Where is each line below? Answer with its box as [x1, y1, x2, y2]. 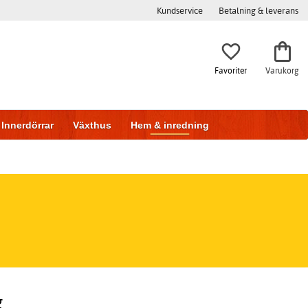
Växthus [73, 120, 111, 131]
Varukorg [265, 65, 299, 76]
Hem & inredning [131, 120, 209, 131]
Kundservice [157, 5, 203, 16]
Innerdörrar [1, 120, 54, 131]
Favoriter [214, 65, 247, 76]
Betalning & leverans [219, 5, 298, 16]
